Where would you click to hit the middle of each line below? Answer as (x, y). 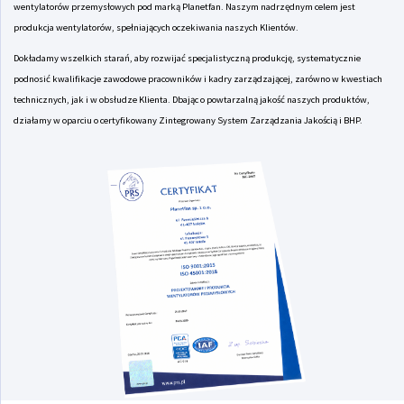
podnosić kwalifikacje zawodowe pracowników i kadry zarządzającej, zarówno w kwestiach (198, 78)
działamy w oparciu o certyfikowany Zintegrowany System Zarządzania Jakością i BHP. (188, 120)
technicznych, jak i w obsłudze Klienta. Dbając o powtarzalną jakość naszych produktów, (192, 99)
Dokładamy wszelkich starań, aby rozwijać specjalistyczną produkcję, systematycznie (187, 58)
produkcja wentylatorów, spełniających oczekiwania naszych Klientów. (156, 27)
